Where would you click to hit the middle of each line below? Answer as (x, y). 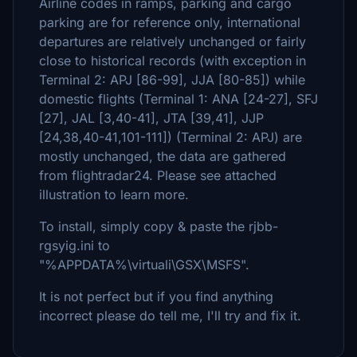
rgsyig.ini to (75, 245)
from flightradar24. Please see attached (158, 175)
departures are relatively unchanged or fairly (173, 41)
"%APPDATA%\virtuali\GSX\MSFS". (144, 265)
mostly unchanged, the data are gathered (163, 156)
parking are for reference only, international (170, 22)
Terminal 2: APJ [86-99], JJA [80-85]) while (172, 80)
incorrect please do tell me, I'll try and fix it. (170, 316)
